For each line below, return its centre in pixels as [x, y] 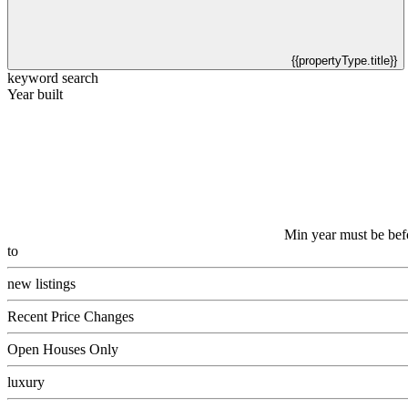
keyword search [53, 78]
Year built [35, 94]
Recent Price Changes [71, 316]
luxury [26, 382]
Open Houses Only [63, 349]
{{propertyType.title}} [344, 61]
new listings [41, 284]
